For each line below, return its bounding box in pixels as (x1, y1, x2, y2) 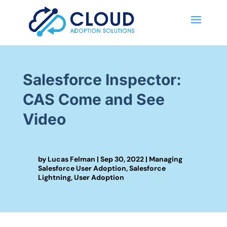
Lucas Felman (47, 155, 95, 164)
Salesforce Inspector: (22, 70, 181, 89)
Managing (148, 155, 182, 164)
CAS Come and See (22, 90, 165, 108)
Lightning (37, 173, 71, 182)
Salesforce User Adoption (37, 164, 126, 173)
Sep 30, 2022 (100, 155, 144, 164)
